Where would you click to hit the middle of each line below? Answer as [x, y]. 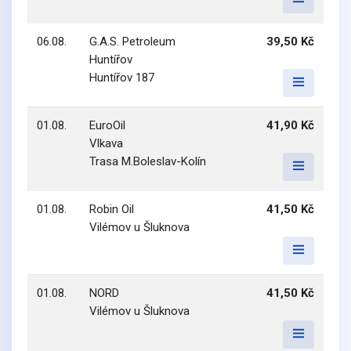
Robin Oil [112, 209]
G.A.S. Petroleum [132, 42]
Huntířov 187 [122, 78]
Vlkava [106, 143]
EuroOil [107, 125]
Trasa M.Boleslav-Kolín [148, 161]
